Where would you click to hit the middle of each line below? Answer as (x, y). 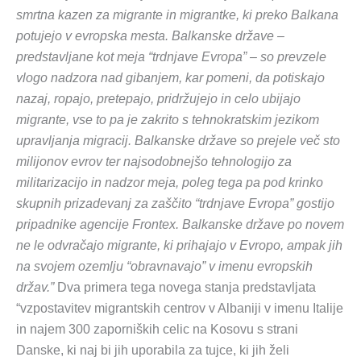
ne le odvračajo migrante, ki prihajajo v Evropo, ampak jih (179, 246)
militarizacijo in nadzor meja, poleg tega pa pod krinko (170, 183)
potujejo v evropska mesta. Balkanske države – (150, 36)
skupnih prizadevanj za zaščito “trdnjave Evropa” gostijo (175, 204)
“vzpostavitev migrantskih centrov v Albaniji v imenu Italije (180, 309)
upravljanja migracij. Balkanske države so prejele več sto (178, 141)
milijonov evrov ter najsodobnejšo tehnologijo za (154, 162)
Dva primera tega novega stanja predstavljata (187, 288)
